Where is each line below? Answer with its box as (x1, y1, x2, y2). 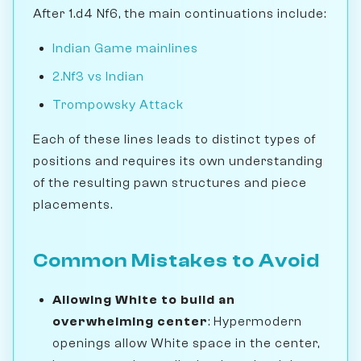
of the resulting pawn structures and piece (33, 175, 307, 190)
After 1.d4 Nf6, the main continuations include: (33, 6, 326, 21)
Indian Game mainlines (52, 40, 198, 56)
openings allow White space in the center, (52, 335, 320, 351)
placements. (33, 197, 113, 212)
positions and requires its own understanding (33, 153, 323, 168)
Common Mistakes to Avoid (33, 249, 320, 272)
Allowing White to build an (52, 292, 235, 307)
